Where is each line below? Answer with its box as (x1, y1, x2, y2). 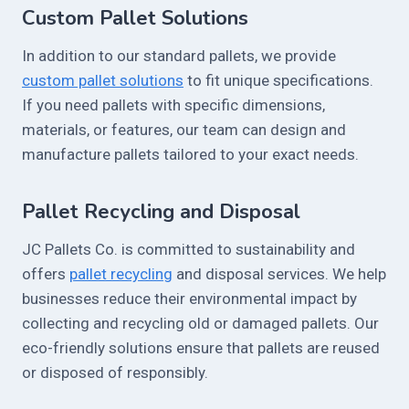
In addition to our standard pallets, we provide (22, 47, 336, 66)
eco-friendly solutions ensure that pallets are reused (22, 339, 380, 358)
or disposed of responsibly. (22, 363, 208, 383)
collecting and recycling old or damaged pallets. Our (22, 314, 379, 333)
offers (22, 265, 69, 284)
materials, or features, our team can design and (22, 121, 346, 140)
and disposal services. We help (173, 265, 386, 284)
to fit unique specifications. (184, 71, 373, 90)
